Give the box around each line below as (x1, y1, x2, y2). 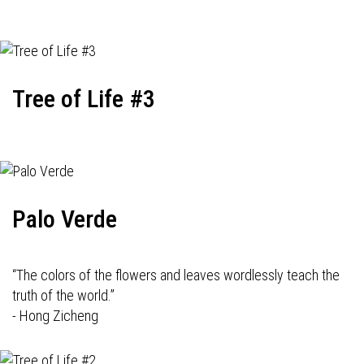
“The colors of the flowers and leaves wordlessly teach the (12, 266, 340, 284)
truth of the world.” (12, 287, 118, 304)
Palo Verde (12, 205, 117, 233)
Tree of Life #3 (12, 84, 155, 113)
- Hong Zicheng (12, 307, 98, 324)
